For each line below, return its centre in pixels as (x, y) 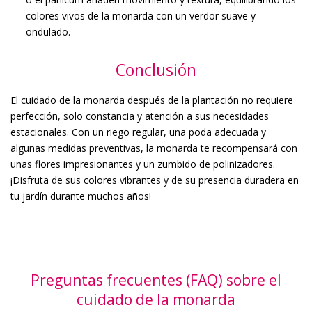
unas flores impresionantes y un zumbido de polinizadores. (143, 164)
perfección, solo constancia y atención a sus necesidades (140, 116)
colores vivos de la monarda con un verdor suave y (141, 15)
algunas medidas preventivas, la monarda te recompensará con (154, 148)
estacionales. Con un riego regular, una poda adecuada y (138, 132)
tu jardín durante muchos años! (81, 196)
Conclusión (156, 69)
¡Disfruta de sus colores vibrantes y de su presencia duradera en (155, 180)
